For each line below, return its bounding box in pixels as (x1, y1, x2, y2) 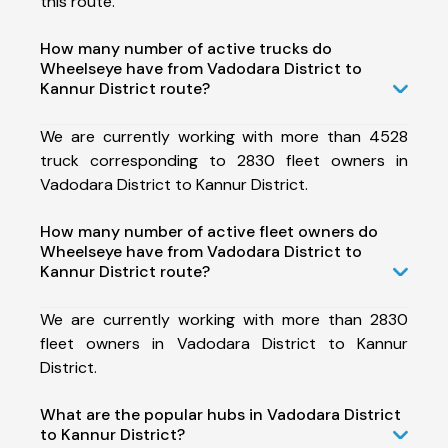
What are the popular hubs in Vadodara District (40, 403, 401, 425)
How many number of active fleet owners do (40, 220, 378, 242)
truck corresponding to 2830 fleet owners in (40, 149, 408, 171)
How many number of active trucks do (40, 37, 332, 59)
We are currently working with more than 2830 (40, 308, 408, 330)
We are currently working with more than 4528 (40, 125, 408, 147)
